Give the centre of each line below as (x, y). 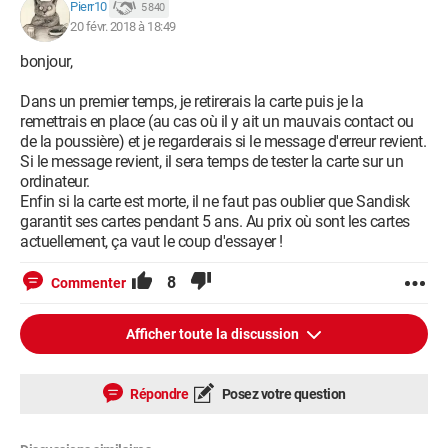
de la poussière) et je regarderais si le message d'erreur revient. (223, 141)
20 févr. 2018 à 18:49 (123, 26)
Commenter (88, 283)
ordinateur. (55, 181)
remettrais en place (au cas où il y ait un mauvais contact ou (217, 121)
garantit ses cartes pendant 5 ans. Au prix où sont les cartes (215, 221)
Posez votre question (282, 394)
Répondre (157, 394)
